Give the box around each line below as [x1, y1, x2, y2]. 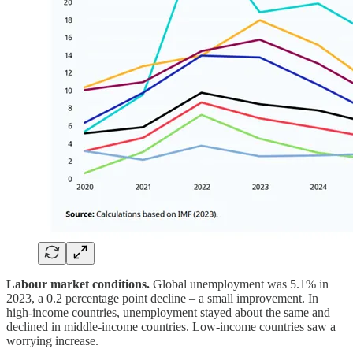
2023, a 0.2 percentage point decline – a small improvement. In [6, 291, 318, 305]
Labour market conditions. [6, 277, 153, 291]
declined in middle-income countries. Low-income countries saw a [6, 319, 336, 333]
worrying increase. [6, 333, 98, 347]
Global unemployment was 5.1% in [153, 277, 329, 291]
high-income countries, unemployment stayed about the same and [6, 305, 330, 319]
